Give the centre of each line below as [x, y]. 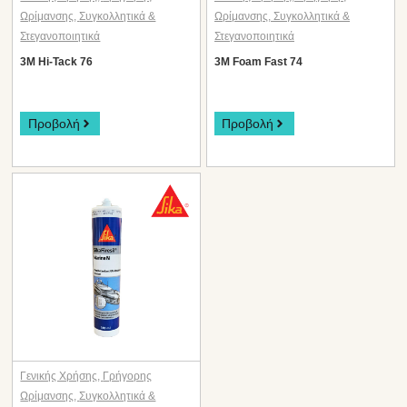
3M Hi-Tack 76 [57, 62]
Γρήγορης [128, 376]
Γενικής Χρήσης [59, 376]
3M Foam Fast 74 [258, 62]
